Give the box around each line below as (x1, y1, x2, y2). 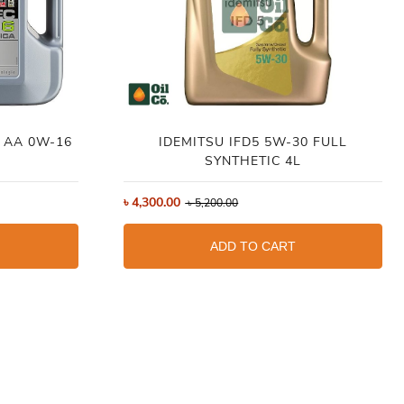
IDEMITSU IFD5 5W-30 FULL (158, 133, 347, 151)
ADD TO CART (209, 238, 296, 253)
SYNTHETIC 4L (204, 151, 301, 170)
